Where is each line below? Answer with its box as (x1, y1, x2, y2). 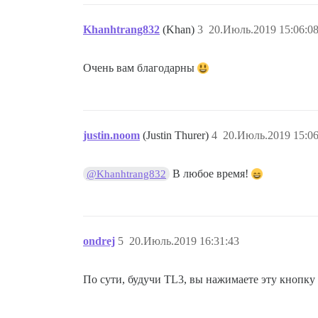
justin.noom (83, 129, 140, 141)
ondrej (83, 235, 115, 247)
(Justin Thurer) (143, 129, 212, 141)
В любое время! (170, 168, 252, 180)
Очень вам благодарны (83, 62, 197, 74)
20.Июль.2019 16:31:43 (129, 235, 239, 247)
